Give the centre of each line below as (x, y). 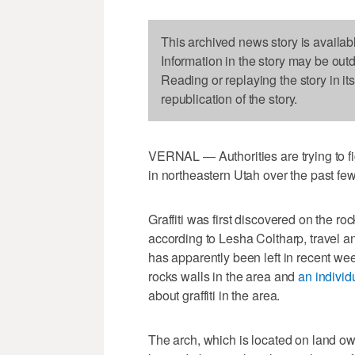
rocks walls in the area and (223, 277)
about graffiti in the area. (214, 296)
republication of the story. (229, 99)
